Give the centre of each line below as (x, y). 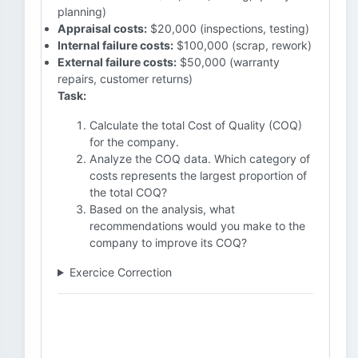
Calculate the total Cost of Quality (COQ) (196, 125)
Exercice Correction (120, 272)
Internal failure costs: (115, 45)
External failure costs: (117, 62)
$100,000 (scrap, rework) (243, 45)
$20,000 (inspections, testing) (228, 28)
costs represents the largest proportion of (198, 175)
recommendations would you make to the (197, 226)
